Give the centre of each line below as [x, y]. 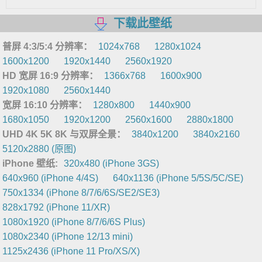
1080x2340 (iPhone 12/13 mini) [68, 237]
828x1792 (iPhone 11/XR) [56, 208]
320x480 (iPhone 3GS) [112, 164]
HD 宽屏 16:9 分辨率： [51, 76]
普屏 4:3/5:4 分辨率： [48, 47]
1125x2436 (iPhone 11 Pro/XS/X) [71, 251]
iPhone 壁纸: [30, 164]
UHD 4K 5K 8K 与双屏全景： [64, 135]
